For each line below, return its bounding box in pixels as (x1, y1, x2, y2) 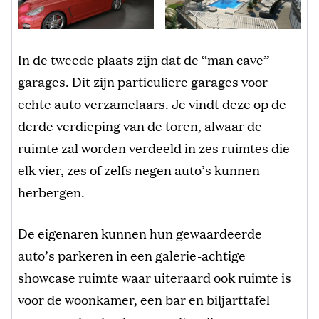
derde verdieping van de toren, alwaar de (18, 115, 262, 135)
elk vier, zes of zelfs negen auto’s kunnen (18, 159, 260, 179)
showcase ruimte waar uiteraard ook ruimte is (18, 267, 291, 286)
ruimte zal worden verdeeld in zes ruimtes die (18, 137, 290, 157)
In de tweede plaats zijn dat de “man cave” (18, 49, 269, 68)
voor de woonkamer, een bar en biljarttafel (18, 289, 270, 308)
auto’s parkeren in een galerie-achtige (18, 245, 246, 264)
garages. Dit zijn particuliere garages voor (18, 71, 268, 90)
